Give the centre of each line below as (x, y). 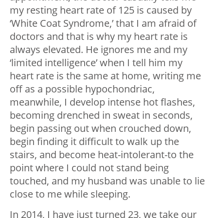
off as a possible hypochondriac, (82, 89)
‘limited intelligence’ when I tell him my (96, 63)
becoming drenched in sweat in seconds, (101, 115)
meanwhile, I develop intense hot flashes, (102, 102)
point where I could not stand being (89, 168)
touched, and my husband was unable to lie (107, 181)
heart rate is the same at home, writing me (105, 76)
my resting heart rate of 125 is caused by (101, 10)
